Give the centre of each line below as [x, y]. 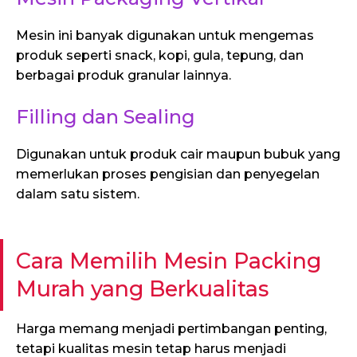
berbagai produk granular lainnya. [124, 76]
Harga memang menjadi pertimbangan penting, [171, 329]
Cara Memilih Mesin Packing [169, 261]
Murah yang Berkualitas [142, 289]
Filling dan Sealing [106, 117]
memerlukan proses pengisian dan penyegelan [168, 175]
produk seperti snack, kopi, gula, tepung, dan [160, 56]
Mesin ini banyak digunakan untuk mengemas [165, 36]
